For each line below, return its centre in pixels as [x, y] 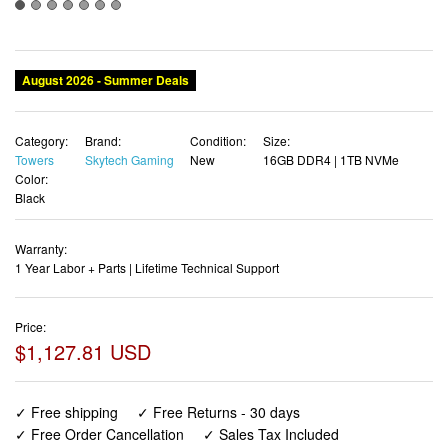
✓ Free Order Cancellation [99, 434]
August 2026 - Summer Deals [105, 79]
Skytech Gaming [129, 159]
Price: [30, 327]
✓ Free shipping [66, 412]
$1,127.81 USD [83, 352]
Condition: [218, 140]
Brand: [102, 140]
